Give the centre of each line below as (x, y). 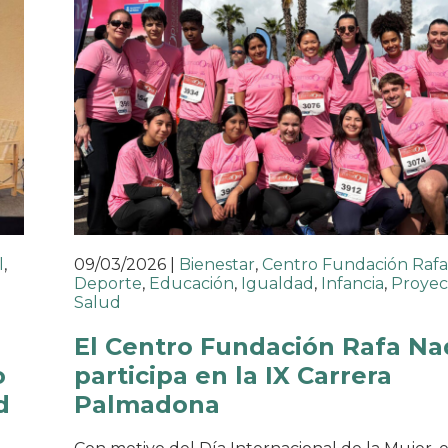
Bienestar (217, 264)
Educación (191, 283)
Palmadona (147, 404)
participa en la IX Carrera (233, 375)
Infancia (352, 283)
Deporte (108, 283)
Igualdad (277, 283)
